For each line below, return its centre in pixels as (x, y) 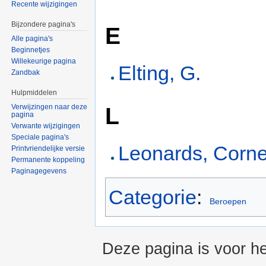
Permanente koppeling (48, 159)
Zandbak (26, 73)
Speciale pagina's (40, 137)
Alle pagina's (32, 39)
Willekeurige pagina (44, 61)
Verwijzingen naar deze (50, 107)
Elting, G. (160, 73)
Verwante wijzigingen (46, 126)
